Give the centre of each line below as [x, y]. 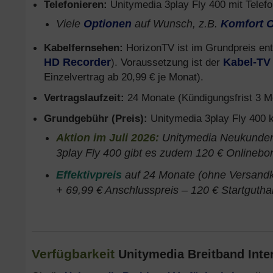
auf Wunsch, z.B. [176, 24]
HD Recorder [77, 62]
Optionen [108, 24]
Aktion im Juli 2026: [108, 138]
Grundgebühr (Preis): [96, 118]
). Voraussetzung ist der [167, 62]
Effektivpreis [89, 175]
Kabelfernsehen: [83, 48]
